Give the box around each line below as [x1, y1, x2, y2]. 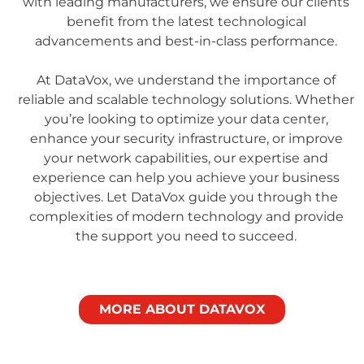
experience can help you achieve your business [32, 169, 340, 185]
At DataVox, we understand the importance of [37, 71, 336, 88]
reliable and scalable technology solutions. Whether [18, 91, 354, 107]
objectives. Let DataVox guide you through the [34, 188, 338, 205]
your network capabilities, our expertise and [44, 149, 328, 166]
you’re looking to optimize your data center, [44, 110, 328, 127]
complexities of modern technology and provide [28, 208, 344, 224]
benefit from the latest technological [66, 13, 306, 29]
